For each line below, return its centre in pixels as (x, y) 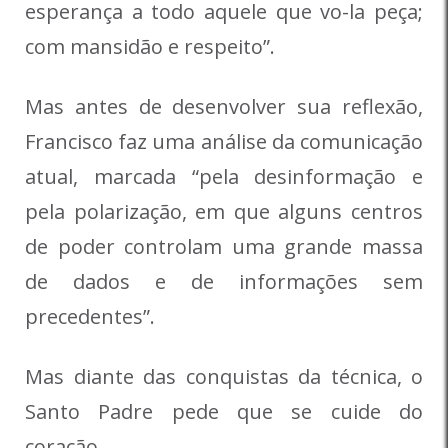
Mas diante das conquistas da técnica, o (224, 377)
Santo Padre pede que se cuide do (224, 412)
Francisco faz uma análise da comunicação (224, 142)
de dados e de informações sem (224, 282)
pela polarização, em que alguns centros (224, 212)
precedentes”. (90, 317)
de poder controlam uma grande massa (224, 247)
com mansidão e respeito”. (150, 47)
